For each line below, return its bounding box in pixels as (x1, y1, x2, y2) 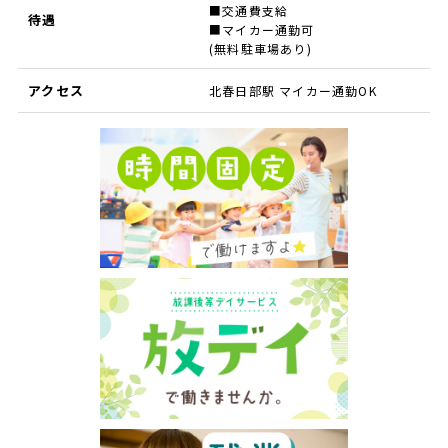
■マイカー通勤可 (208, 20, 315, 38)
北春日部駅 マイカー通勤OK (208, 81, 377, 99)
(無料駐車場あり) (208, 39, 312, 57)
